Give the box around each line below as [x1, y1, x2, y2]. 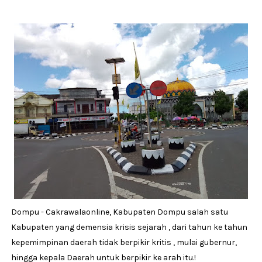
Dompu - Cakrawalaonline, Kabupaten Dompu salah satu [11, 206, 228, 217]
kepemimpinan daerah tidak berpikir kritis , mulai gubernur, [11, 237, 237, 247]
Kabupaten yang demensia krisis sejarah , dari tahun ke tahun [11, 222, 247, 232]
